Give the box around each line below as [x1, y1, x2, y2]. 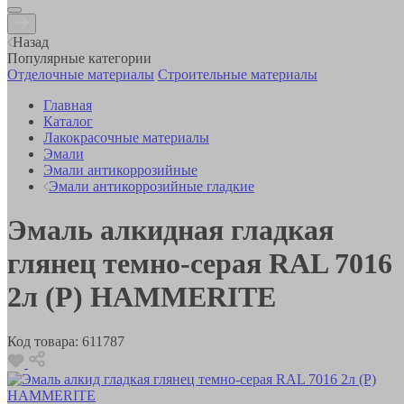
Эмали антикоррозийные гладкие [49, 178, 254, 194]
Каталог [43, 113, 93, 129]
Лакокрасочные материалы [43, 129, 209, 145]
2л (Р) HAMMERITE [7, 280, 276, 314]
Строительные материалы [158, 66, 317, 82]
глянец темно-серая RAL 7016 [7, 247, 392, 280]
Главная [43, 96, 92, 113]
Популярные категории [7, 50, 151, 66]
